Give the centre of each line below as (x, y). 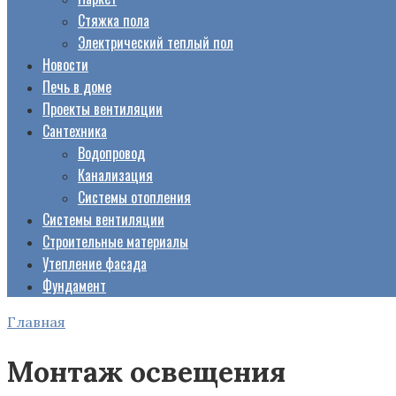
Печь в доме (77, 87)
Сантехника (75, 131)
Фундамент (74, 286)
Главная (36, 322)
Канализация (115, 175)
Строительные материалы (115, 241)
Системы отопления (134, 197)
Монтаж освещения (146, 372)
